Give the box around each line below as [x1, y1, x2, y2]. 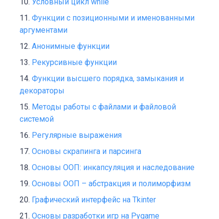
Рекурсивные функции [32, 58, 117, 67]
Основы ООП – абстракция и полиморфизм [32, 179, 191, 189]
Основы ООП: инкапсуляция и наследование [32, 163, 195, 173]
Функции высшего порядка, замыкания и [32, 74, 184, 84]
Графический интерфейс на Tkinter [32, 195, 156, 205]
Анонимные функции [32, 42, 109, 51]
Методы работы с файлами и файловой [32, 102, 176, 112]
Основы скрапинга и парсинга [32, 147, 141, 156]
